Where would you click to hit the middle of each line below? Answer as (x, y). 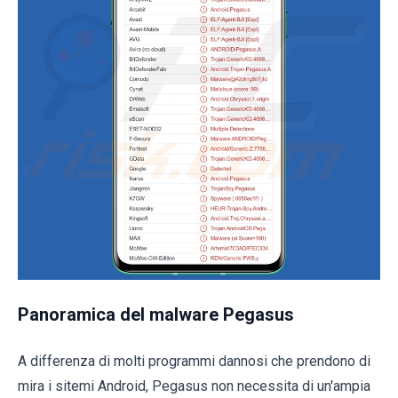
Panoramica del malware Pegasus (156, 315)
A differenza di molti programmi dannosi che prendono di (194, 362)
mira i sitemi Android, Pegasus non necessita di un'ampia (194, 386)
